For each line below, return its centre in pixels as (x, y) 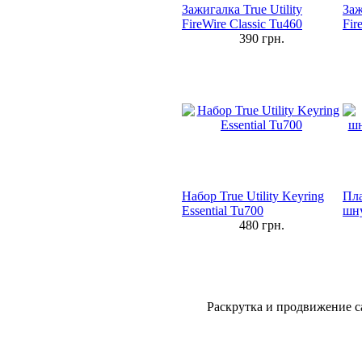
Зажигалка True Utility (242, 9)
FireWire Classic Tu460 (242, 24)
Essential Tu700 (223, 210)
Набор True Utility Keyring (253, 196)
